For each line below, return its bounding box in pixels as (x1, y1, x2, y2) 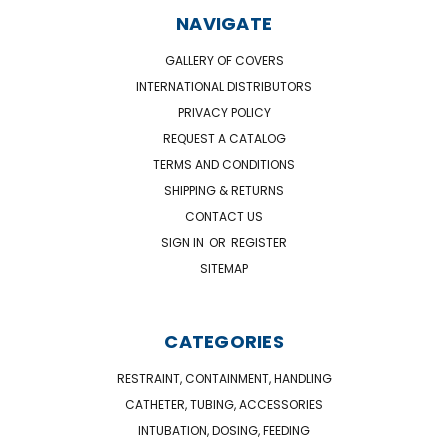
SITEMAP (200, 260, 248, 278)
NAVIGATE (176, 11, 272, 37)
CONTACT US (185, 208, 263, 226)
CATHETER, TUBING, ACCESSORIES (125, 396, 323, 414)
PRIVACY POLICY (177, 104, 271, 122)
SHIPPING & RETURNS (164, 182, 284, 200)
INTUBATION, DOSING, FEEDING (138, 422, 310, 440)
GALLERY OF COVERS (164, 52, 284, 70)
